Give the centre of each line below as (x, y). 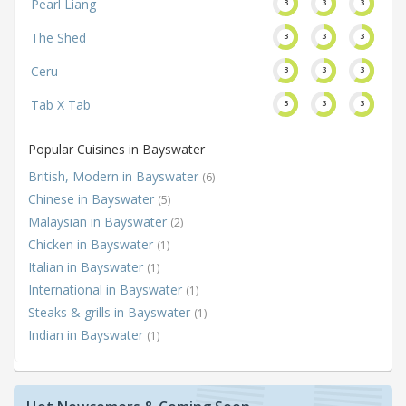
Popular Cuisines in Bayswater (116, 150)
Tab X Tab (61, 105)
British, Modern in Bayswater (115, 177)
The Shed (58, 38)
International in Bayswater (107, 290)
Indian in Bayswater (87, 335)
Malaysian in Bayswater (99, 222)
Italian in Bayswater (87, 267)
